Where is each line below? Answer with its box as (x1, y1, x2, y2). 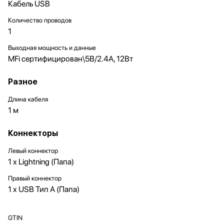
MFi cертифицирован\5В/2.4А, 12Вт (8, 54, 133, 63)
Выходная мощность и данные (8, 44, 96, 51)
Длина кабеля (8, 95, 48, 103)
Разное (8, 77, 37, 86)
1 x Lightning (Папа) (8, 157, 74, 166)
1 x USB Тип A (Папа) (8, 184, 79, 194)
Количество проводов (8, 16, 71, 24)
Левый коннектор (8, 147, 58, 154)
